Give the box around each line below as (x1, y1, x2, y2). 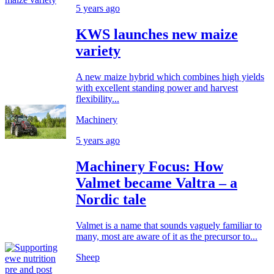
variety (76, 43, 120, 59)
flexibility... (76, 94, 119, 105)
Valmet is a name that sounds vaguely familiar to (76, 220, 262, 231)
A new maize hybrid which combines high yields (76, 72, 264, 83)
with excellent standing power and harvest (76, 83, 238, 94)
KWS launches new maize (76, 26, 238, 43)
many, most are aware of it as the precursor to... (76, 231, 257, 242)
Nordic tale (76, 191, 146, 208)
